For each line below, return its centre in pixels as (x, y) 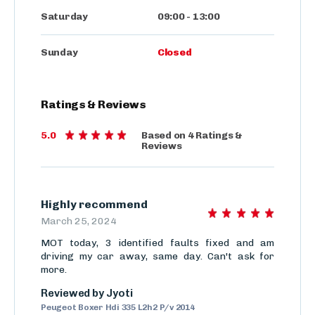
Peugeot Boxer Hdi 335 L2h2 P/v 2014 (118, 308)
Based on (165, 136)
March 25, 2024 (79, 221)
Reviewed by (74, 294)
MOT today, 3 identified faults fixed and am (157, 243)
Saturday (64, 17)
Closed (175, 53)
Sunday (59, 53)
